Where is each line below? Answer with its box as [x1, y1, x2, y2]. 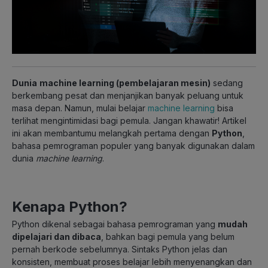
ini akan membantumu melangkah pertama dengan [12, 128, 212, 139]
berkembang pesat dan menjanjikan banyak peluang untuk [12, 90, 243, 101]
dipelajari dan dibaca [12, 232, 101, 242]
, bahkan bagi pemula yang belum [101, 232, 234, 242]
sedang [211, 78, 243, 89]
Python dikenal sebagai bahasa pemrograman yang [12, 219, 218, 230]
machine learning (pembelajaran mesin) [39, 78, 211, 89]
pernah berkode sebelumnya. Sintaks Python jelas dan [12, 244, 227, 255]
